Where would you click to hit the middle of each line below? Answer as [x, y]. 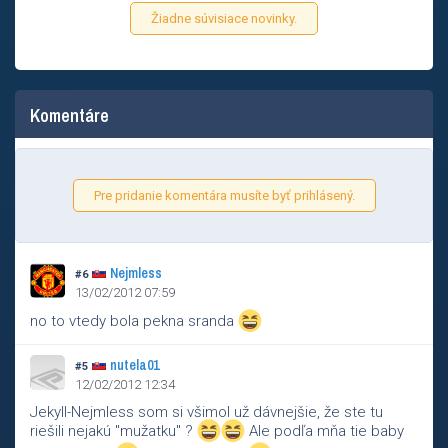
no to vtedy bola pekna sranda [134, 321]
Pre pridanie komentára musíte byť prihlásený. [224, 195]
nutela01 [134, 365]
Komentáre [69, 115]
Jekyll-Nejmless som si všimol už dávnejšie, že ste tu [206, 412]
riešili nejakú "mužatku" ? [113, 431]
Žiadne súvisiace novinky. [224, 18]
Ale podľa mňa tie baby [324, 431]
